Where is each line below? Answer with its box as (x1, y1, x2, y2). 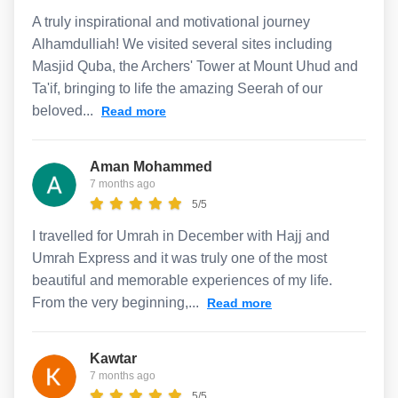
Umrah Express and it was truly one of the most (32, 250, 327, 266)
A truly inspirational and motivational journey (32, 13, 310, 29)
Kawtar (90, 350, 137, 366)
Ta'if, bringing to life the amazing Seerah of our (32, 80, 322, 96)
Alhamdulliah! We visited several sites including (32, 36, 332, 52)
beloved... (32, 102, 97, 118)
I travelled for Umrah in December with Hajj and (32, 227, 330, 243)
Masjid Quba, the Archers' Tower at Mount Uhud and (32, 58, 358, 74)
